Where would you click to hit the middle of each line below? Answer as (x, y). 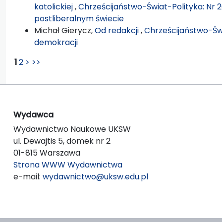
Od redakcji (118, 30)
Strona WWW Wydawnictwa (68, 165)
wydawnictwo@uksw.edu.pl (95, 176)
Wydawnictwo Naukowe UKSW (72, 129)
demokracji (56, 42)
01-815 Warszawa (47, 153)
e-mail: (28, 176)
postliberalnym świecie (79, 18)
